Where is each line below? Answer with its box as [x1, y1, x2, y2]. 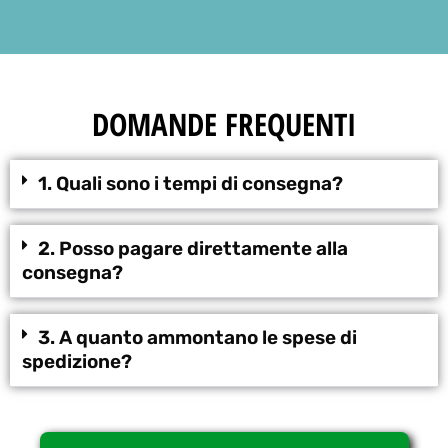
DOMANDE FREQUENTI [92, 102, 356, 145]
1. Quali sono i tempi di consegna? [38, 171, 343, 195]
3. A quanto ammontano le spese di [38, 325, 357, 349]
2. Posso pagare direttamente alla [38, 236, 348, 260]
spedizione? [22, 349, 132, 373]
